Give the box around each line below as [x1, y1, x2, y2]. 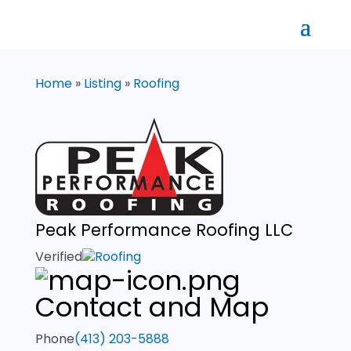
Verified [34, 248, 82, 266]
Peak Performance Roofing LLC [34, 219, 293, 241]
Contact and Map [34, 288, 269, 326]
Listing [83, 74, 121, 92]
